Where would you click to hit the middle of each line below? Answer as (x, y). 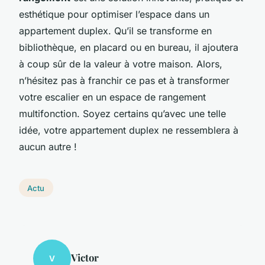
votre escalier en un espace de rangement (112, 97)
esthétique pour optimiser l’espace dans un (114, 14)
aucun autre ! (48, 146)
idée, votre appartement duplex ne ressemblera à (129, 130)
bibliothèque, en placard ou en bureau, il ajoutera (129, 47)
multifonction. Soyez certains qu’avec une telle (122, 113)
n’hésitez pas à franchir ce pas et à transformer (124, 80)
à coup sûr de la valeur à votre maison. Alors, (121, 64)
